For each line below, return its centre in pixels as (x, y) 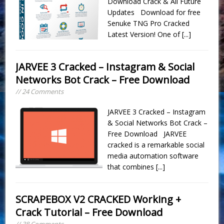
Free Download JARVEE (147, 133)
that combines (132, 166)
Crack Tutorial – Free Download (89, 212)
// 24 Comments (40, 91)
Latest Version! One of (145, 34)
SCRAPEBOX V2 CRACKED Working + (98, 199)
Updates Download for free (154, 12)
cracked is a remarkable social (156, 144)
